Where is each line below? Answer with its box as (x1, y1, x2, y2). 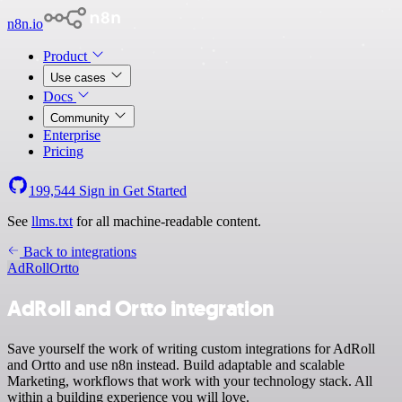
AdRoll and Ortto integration (7, 293, 275, 323)
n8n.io (7, 16, 43, 31)
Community (50, 111, 113, 125)
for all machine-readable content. (73, 214, 261, 229)
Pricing (43, 144, 83, 159)
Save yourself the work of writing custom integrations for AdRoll (7, 340, 375, 356)
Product (43, 48, 91, 64)
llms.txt (31, 214, 73, 229)
